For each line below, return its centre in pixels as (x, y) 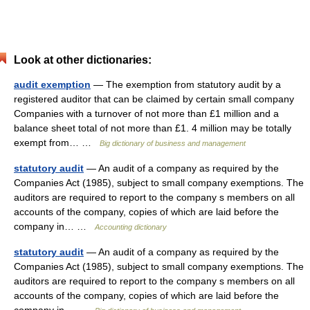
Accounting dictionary (131, 227)
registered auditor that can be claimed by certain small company (154, 99)
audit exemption (52, 84)
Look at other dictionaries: (83, 60)
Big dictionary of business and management (173, 143)
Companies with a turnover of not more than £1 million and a (146, 113)
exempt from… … (57, 143)
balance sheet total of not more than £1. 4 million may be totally (153, 128)
